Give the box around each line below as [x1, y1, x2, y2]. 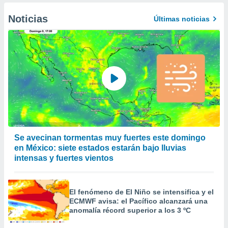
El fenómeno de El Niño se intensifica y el [69, 188, 214, 196]
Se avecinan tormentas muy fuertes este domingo [14, 133, 206, 142]
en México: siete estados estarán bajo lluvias [14, 144, 186, 152]
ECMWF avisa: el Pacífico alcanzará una [69, 197, 208, 205]
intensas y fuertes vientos [14, 154, 113, 162]
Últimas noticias [154, 15, 210, 23]
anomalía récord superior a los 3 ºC [69, 206, 191, 214]
